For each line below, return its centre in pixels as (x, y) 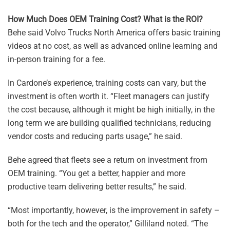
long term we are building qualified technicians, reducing (109, 123)
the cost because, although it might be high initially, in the (111, 110)
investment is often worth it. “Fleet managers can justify (109, 96)
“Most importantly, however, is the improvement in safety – (114, 210)
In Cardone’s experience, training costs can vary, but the (107, 83)
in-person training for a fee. (56, 59)
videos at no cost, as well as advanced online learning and (113, 46)
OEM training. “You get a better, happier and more (97, 173)
